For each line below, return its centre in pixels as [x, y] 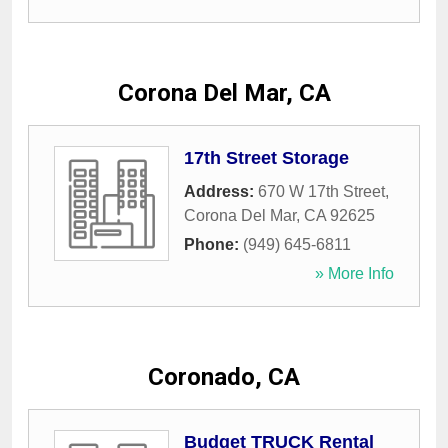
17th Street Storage [266, 158]
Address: [221, 192]
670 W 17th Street [321, 192]
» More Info [354, 274]
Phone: [213, 245]
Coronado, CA [224, 377]
